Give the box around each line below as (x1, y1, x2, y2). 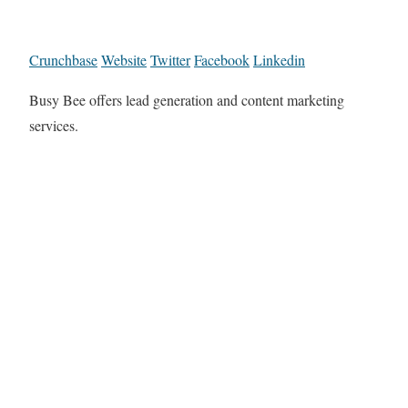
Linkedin (253, 50, 305, 70)
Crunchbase (29, 50, 97, 70)
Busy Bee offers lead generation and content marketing (29, 90, 344, 110)
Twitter (150, 50, 190, 70)
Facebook (194, 50, 250, 70)
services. (29, 116, 78, 136)
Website (101, 50, 147, 70)
